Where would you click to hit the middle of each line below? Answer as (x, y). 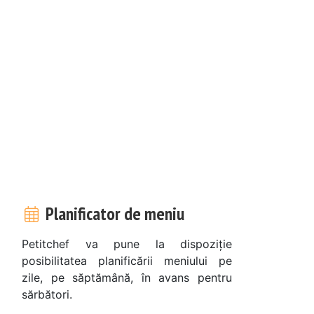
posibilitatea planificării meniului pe (127, 260)
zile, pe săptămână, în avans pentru (127, 277)
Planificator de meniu (113, 213)
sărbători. (47, 294)
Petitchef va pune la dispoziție (127, 244)
